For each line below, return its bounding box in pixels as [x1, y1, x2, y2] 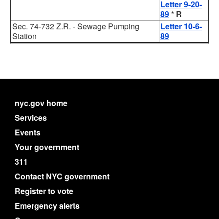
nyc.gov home [15, 97, 67, 109]
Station [12, 30, 37, 42]
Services [15, 112, 47, 123]
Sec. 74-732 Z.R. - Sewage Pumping [12, 21, 139, 32]
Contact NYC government [15, 171, 109, 182]
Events [15, 127, 41, 138]
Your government [15, 141, 79, 153]
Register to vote [15, 185, 73, 197]
